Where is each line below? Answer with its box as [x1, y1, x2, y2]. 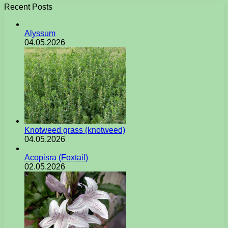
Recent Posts [4, 3, 52, 12]
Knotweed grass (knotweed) [24, 126, 125, 135]
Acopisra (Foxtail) [24, 153, 88, 162]
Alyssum [24, 29, 55, 38]
